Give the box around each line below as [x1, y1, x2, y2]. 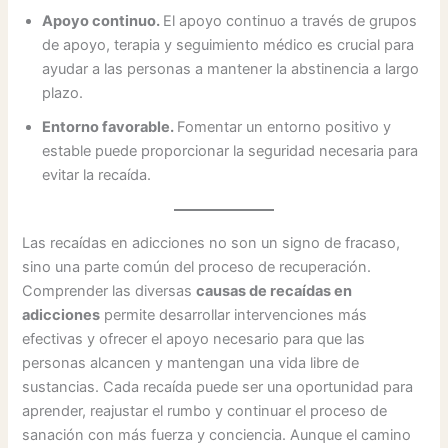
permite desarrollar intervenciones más [100, 306, 368, 325]
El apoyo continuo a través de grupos [163, 12, 418, 31]
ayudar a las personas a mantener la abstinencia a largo [42, 60, 420, 79]
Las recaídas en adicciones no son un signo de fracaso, [22, 234, 401, 253]
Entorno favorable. [42, 118, 178, 137]
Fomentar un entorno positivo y [177, 118, 392, 137]
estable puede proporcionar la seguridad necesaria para [42, 142, 419, 161]
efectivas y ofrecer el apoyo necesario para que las [22, 330, 366, 349]
